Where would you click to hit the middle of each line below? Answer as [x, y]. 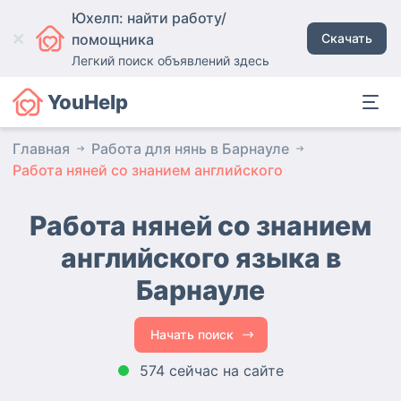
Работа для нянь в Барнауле [190, 149]
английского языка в [200, 258]
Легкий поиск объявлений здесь [170, 60]
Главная [41, 149]
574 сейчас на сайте [211, 371]
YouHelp [87, 102]
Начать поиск [192, 334]
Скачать [347, 38]
